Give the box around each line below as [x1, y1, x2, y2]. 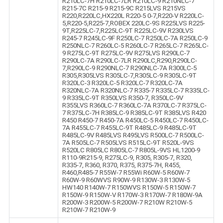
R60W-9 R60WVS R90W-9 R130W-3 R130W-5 [62, 176, 190, 184]
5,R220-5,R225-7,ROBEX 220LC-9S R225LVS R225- [62, 19, 205, 27]
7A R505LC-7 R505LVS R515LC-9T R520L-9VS [62, 138, 194, 146]
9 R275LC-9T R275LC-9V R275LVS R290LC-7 [62, 49, 190, 57]
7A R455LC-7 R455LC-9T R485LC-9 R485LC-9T [62, 123, 197, 131]
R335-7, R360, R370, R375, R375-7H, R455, [62, 161, 181, 169]
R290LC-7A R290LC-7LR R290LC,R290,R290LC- [62, 56, 197, 64]
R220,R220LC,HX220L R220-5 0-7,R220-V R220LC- [62, 11, 204, 19]
